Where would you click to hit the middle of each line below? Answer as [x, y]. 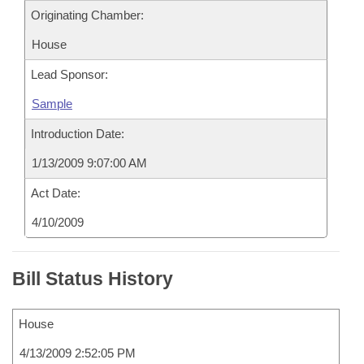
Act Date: [56, 193]
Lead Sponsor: [69, 74]
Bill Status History [93, 279]
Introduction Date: [78, 134]
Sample [52, 104]
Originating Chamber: [87, 15]
